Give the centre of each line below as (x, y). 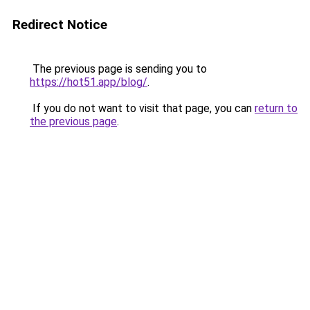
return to (276, 108)
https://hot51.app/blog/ (89, 82)
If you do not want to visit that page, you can (142, 108)
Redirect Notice (60, 25)
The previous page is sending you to (118, 69)
